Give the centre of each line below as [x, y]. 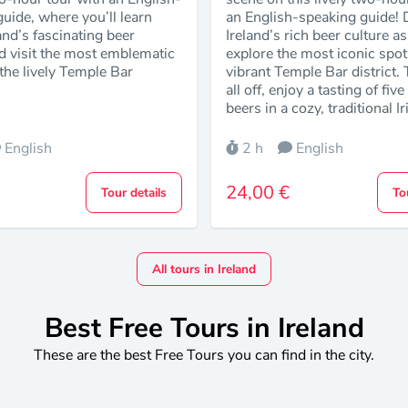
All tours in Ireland [204, 270]
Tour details [133, 193]
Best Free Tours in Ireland [204, 329]
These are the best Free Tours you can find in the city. [204, 356]
